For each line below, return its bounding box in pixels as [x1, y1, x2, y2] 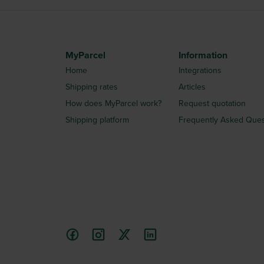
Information [179, 49, 227, 61]
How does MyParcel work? [65, 98, 161, 108]
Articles [179, 82, 206, 92]
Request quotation [179, 98, 246, 108]
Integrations [179, 65, 222, 75]
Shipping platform [65, 115, 129, 125]
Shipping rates [65, 82, 118, 92]
